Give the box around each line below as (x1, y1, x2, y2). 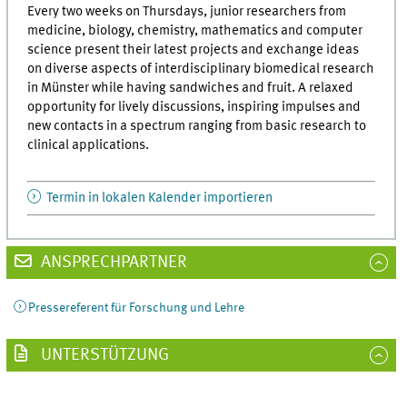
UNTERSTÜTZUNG (36, 346, 169, 363)
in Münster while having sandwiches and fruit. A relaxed (27, 80, 354, 95)
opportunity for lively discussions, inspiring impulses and (27, 99, 362, 114)
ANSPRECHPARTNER (36, 253, 187, 271)
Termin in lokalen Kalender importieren (44, 191, 273, 206)
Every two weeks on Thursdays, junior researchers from (27, 4, 347, 19)
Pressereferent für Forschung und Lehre (27, 301, 244, 314)
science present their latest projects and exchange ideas (27, 42, 360, 57)
